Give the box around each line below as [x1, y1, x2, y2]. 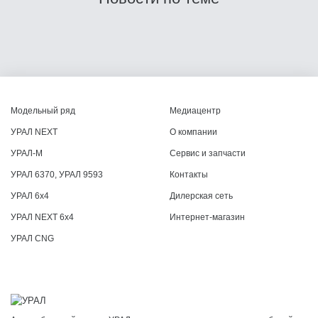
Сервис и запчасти [170, 148, 246, 159]
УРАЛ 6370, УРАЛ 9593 [11, 170, 103, 180]
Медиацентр [170, 106, 221, 116]
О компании [170, 127, 217, 138]
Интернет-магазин [170, 212, 245, 223]
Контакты [170, 170, 208, 180]
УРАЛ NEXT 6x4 [11, 212, 74, 223]
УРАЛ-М [11, 148, 43, 159]
